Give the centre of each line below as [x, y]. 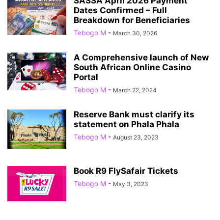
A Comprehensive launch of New [141, 57]
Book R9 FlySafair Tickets [126, 171]
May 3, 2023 [131, 184]
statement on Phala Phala [126, 124]
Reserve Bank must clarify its [134, 114]
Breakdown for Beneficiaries [132, 20]
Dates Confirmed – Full [120, 10]
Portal [86, 77]
